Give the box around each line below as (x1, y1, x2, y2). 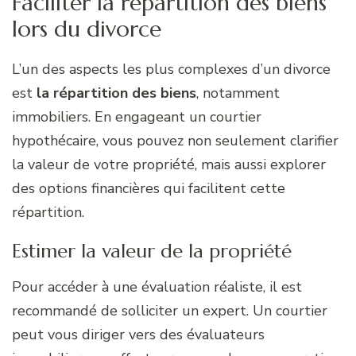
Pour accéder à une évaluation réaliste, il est (12, 277, 302, 296)
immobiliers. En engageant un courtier (12, 106, 261, 126)
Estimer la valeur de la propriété (12, 238, 292, 263)
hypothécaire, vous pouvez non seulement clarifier (12, 130, 339, 150)
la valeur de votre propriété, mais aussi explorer (12, 154, 326, 174)
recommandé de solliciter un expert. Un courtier (12, 300, 327, 320)
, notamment (196, 83, 280, 103)
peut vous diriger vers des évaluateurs (12, 324, 265, 344)
